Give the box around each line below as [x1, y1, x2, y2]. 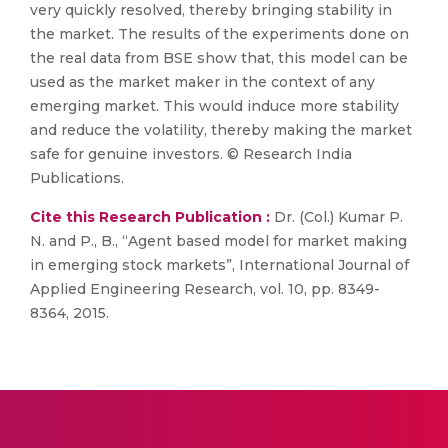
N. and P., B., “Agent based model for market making [30, 232, 407, 250]
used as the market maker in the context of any [30, 73, 375, 91]
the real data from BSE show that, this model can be [30, 49, 408, 67]
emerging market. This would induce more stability [30, 97, 399, 115]
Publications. [30, 169, 124, 187]
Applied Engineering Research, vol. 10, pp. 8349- [30, 280, 380, 298]
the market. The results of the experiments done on [30, 25, 409, 43]
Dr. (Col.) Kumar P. [270, 208, 403, 226]
